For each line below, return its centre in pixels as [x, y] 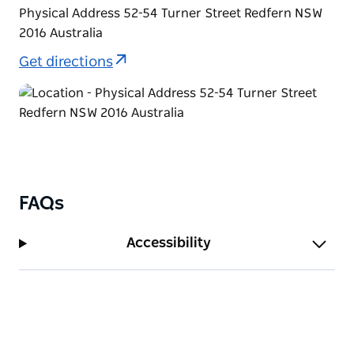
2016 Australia [61, 33]
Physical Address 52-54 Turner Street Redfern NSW [171, 13]
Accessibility [169, 243]
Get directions [66, 63]
